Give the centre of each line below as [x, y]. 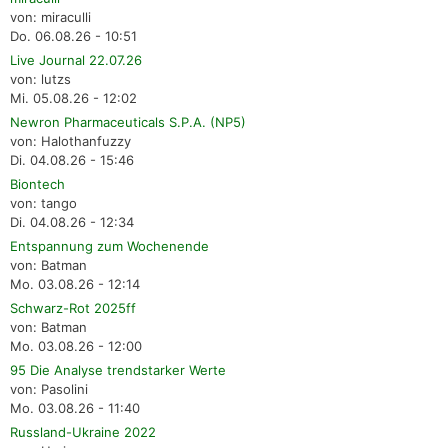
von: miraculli [50, 16]
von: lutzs [40, 78]
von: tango [43, 202]
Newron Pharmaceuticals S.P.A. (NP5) [128, 121]
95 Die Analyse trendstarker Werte [118, 369]
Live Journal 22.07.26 [76, 59]
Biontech [37, 183]
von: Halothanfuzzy [70, 140]
